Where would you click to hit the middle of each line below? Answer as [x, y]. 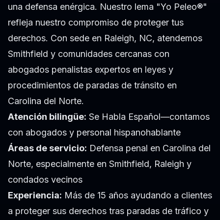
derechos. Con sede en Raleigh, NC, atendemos [105, 38]
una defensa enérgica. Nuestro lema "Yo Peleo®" [108, 7]
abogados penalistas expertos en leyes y [91, 70]
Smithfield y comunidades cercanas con [89, 54]
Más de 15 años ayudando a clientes [137, 195]
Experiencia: [35, 195]
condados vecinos [45, 180]
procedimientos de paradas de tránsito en [92, 85]
